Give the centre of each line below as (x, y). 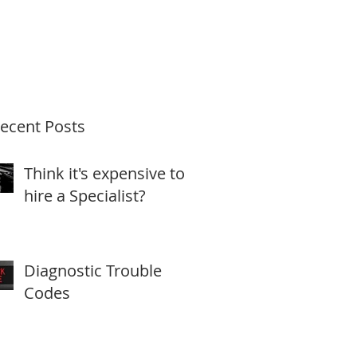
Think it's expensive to (104, 173)
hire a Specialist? (85, 196)
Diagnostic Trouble (93, 271)
